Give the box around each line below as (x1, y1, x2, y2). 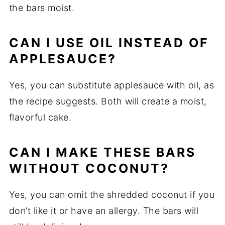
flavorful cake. (9, 112, 72, 123)
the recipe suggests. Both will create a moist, (9, 96, 207, 107)
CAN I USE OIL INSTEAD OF (9, 35, 208, 51)
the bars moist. (9, 3, 75, 14)
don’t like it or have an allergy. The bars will (9, 205, 199, 216)
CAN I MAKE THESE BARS (9, 145, 196, 160)
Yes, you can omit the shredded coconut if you (9, 189, 215, 200)
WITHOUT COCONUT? (9, 161, 169, 176)
